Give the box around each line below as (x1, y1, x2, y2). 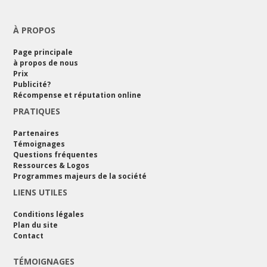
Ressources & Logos (13, 160, 89, 171)
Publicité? (13, 79, 51, 90)
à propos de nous (13, 58, 78, 69)
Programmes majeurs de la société (13, 171, 147, 182)
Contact (13, 231, 44, 241)
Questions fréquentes (13, 150, 98, 160)
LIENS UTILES (13, 187, 67, 198)
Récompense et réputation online (13, 90, 141, 101)
